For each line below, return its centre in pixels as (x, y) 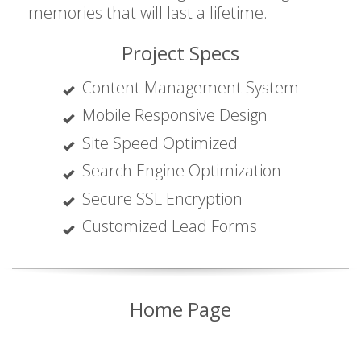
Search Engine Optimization (181, 171)
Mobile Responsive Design (174, 115)
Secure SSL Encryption (162, 198)
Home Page (180, 309)
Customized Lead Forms (169, 226)
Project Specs (180, 52)
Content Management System (190, 87)
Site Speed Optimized (160, 143)
